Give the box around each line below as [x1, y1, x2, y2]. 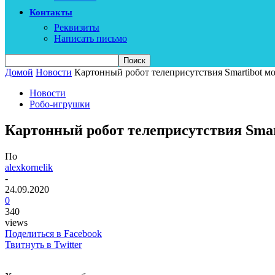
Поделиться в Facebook [5, 228, 102, 239]
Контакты [29, 7, 72, 17]
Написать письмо [54, 33, 127, 44]
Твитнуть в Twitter [5, 239, 82, 250]
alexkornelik [5, 161, 53, 172]
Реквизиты [54, 22, 99, 33]
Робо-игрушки [29, 99, 90, 109]
